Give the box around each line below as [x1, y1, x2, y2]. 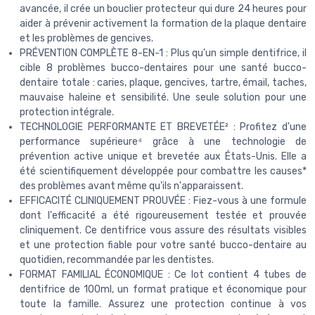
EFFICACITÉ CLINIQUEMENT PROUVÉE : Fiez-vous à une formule [20, 195, 307, 207]
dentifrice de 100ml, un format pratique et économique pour [20, 283, 307, 296]
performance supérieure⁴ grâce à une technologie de [20, 136, 307, 148]
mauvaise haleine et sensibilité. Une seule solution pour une [20, 91, 307, 104]
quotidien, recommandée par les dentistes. [20, 254, 214, 266]
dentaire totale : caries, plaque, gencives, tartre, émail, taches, [20, 77, 307, 89]
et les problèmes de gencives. [20, 32, 153, 45]
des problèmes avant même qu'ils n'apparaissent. [20, 180, 243, 193]
